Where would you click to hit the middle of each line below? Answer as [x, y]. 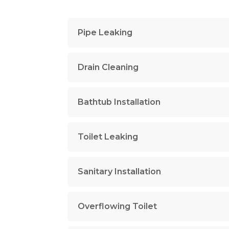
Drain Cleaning [108, 67]
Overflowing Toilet [117, 206]
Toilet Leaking [108, 137]
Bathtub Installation [119, 102]
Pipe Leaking [105, 32]
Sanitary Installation [119, 171]
